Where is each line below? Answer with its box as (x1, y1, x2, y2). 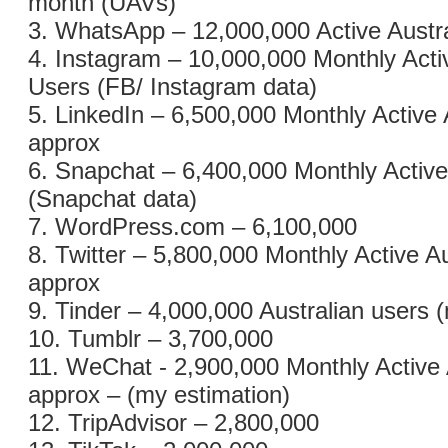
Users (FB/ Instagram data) (28, 73, 317, 100)
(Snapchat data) (28, 185, 197, 212)
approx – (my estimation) (28, 381, 290, 408)
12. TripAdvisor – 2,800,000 (28, 409, 319, 436)
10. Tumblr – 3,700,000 (28, 325, 273, 352)
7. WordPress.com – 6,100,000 (28, 213, 357, 240)
